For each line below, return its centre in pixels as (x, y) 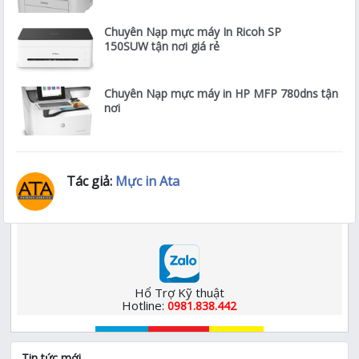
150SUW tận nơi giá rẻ (162, 46)
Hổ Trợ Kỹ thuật (179, 293)
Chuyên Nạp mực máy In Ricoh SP (193, 31)
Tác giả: (91, 182)
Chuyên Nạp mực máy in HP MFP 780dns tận (222, 93)
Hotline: (145, 306)
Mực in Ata (148, 182)
